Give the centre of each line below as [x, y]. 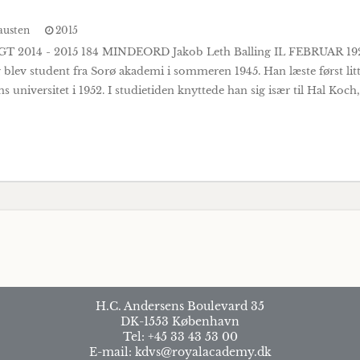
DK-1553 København [180, 322]
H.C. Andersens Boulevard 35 [180, 307]
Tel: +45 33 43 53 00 [180, 337]
